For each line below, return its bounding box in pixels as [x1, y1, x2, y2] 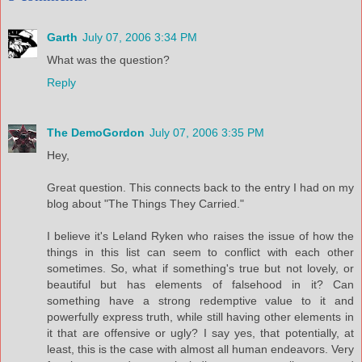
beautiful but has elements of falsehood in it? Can [47, 277, 354, 291]
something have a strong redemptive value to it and [47, 293, 354, 307]
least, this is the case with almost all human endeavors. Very [47, 342, 354, 356]
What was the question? [47, 53, 170, 66]
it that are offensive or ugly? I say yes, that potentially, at [47, 326, 354, 339]
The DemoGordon [47, 125, 145, 139]
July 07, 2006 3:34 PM [82, 30, 197, 44]
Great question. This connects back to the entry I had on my [47, 180, 354, 194]
